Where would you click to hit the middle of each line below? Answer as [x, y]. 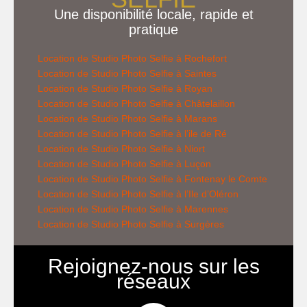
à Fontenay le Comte [220, 179]
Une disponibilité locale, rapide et [153, 14]
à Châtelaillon [204, 103]
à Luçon [192, 163]
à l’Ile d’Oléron [206, 194]
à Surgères [199, 224]
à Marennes [201, 209]
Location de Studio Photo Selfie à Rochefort [132, 58]
